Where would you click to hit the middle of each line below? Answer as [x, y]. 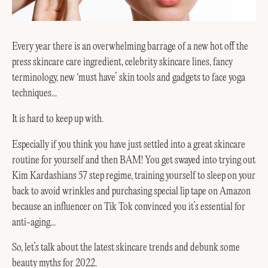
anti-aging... [35, 222]
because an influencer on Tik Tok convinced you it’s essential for [129, 207]
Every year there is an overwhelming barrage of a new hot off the [130, 47]
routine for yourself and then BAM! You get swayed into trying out [134, 160]
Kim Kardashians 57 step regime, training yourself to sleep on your [134, 176]
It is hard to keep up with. [58, 119]
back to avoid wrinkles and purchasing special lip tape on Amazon [131, 191]
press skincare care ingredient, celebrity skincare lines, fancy [122, 63]
